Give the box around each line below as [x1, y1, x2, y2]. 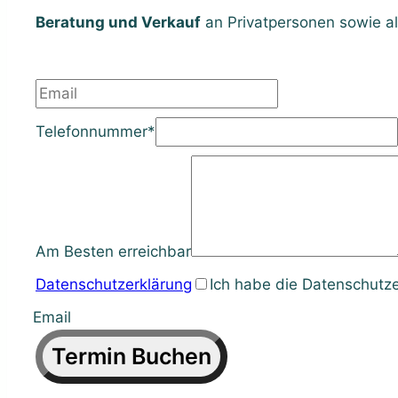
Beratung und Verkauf [36, 13, 201, 31]
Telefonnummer [36, 123, 147, 140]
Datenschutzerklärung [36, 275, 192, 293]
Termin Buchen [52, 343, 211, 370]
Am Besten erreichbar [36, 243, 191, 260]
